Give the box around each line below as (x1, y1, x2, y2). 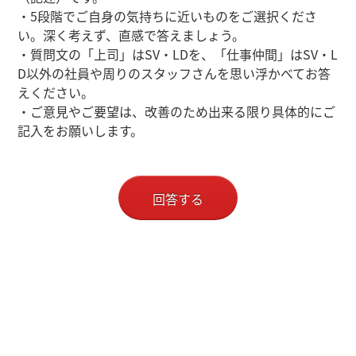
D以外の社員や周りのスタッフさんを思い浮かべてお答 (17, 64, 331, 83)
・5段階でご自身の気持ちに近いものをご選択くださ (17, 6, 318, 25)
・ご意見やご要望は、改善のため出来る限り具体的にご (17, 102, 336, 121)
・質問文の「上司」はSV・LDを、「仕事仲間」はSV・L (17, 44, 339, 64)
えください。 (17, 83, 95, 102)
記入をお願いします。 (17, 121, 144, 140)
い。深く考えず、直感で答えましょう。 (17, 25, 246, 44)
